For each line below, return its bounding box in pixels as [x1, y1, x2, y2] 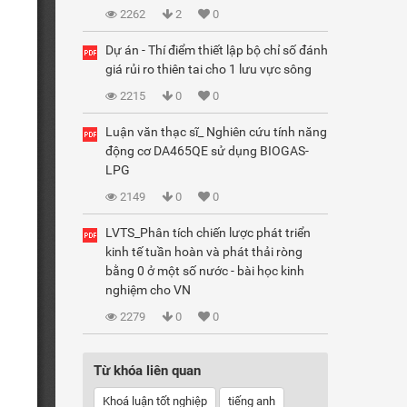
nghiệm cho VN [105, 283, 191, 297]
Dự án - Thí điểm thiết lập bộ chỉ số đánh [105, 43, 328, 57]
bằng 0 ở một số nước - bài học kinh [105, 263, 304, 278]
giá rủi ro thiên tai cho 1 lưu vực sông [105, 62, 312, 76]
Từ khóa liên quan [94, 362, 201, 379]
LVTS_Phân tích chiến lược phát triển [105, 225, 311, 240]
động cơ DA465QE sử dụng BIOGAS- [105, 144, 309, 158]
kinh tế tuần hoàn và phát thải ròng [105, 244, 303, 259]
